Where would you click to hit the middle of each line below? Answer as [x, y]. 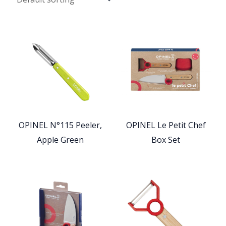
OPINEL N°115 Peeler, [60, 125]
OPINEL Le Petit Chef [166, 125]
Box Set [166, 139]
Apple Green [60, 139]
